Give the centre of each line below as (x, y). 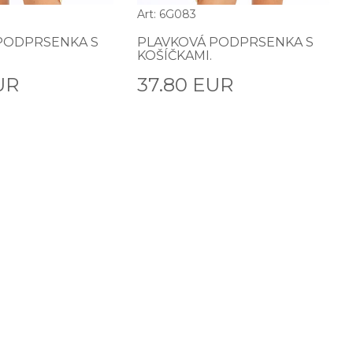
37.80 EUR (186, 84)
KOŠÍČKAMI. (175, 55)
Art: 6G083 (167, 14)
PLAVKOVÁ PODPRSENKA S (226, 42)
